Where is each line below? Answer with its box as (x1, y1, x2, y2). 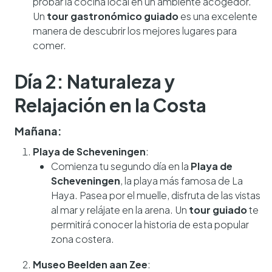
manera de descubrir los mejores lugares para (33, 24, 237, 37)
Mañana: (15, 123, 62, 138)
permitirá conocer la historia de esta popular (51, 217, 249, 231)
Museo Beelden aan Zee (33, 257, 148, 271)
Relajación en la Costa (15, 93, 206, 117)
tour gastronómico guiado (47, 9, 178, 22)
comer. (33, 38, 66, 52)
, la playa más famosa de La (120, 174, 243, 187)
